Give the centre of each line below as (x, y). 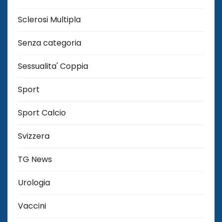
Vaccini (32, 206)
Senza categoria (50, 43)
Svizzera (34, 136)
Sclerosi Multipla (49, 20)
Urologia (34, 183)
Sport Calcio (42, 113)
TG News (35, 160)
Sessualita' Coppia (53, 66)
